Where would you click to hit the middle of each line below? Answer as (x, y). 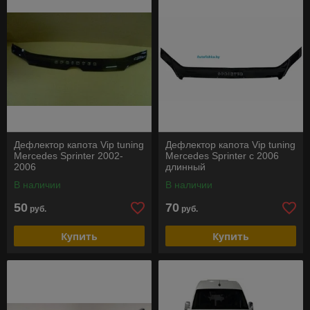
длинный (185, 167)
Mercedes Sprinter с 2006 (222, 156)
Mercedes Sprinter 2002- (69, 156)
